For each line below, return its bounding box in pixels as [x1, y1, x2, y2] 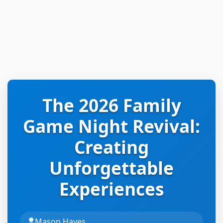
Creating [74, 135, 149, 159]
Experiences [59, 177, 164, 201]
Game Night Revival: [23, 114, 200, 138]
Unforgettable [49, 156, 174, 180]
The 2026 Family [42, 93, 181, 117]
